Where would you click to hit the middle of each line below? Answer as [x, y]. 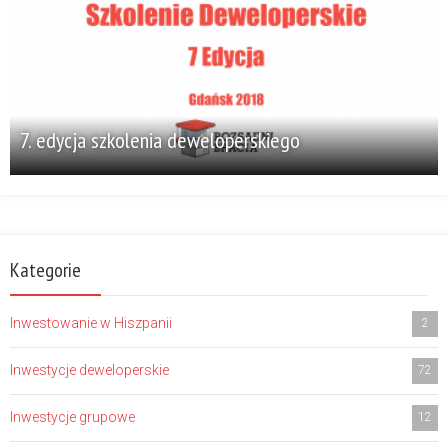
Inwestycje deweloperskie [89, 369]
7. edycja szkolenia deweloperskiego [160, 139]
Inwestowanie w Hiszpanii [91, 322]
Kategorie [45, 269]
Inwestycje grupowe [72, 416]
